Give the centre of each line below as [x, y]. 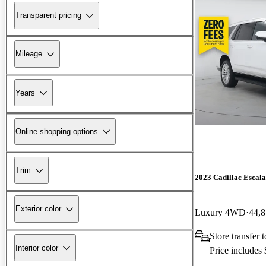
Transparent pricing [48, 15]
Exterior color [38, 209]
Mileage [29, 54]
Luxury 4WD [220, 212]
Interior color [37, 248]
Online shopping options [57, 131]
